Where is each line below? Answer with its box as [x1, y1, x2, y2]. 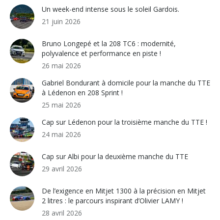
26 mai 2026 [42, 61, 81, 70]
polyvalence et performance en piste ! [42, 49, 161, 58]
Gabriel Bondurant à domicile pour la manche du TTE [42, 78, 210, 87]
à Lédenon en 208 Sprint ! [42, 88, 123, 97]
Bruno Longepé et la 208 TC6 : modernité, [42, 39, 176, 48]
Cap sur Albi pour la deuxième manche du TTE [42, 152, 188, 161]
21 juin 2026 [42, 17, 81, 26]
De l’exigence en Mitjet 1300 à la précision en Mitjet [42, 186, 206, 195]
